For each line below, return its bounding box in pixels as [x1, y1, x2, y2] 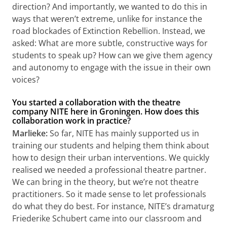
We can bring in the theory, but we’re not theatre [12, 176, 199, 187]
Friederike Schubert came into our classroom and [12, 212, 202, 224]
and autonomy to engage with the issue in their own [12, 61, 211, 73]
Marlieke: [12, 127, 50, 139]
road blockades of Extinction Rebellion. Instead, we [12, 25, 205, 36]
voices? [12, 73, 40, 85]
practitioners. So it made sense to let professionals [12, 188, 206, 200]
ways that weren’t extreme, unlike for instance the [12, 13, 202, 24]
